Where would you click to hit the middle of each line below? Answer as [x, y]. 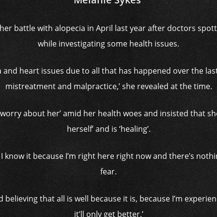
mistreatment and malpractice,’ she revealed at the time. [108, 86]
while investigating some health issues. [108, 44]
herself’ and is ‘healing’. [108, 129]
